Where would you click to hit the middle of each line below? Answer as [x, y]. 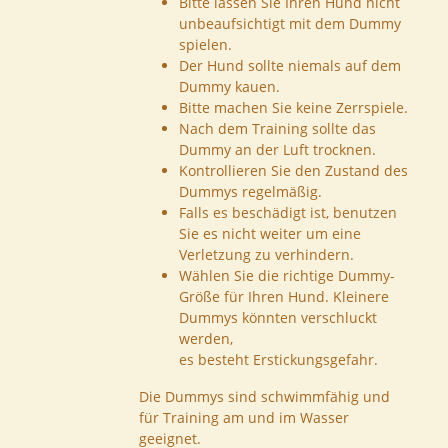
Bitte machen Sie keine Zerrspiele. [293, 108]
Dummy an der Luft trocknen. [277, 150]
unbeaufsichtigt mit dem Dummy [289, 24]
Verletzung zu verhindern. [266, 255]
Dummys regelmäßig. [250, 192]
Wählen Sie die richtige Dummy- [286, 276]
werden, [205, 339]
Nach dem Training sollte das [277, 129]
